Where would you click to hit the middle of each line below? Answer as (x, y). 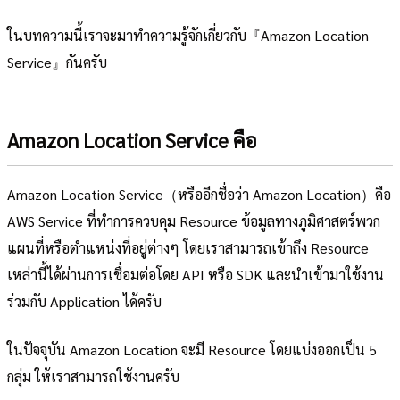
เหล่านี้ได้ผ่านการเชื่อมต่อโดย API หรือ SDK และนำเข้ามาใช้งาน (196, 275)
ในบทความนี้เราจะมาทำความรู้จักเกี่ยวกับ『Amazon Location (188, 35)
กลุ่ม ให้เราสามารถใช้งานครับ (93, 377)
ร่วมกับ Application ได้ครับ (84, 302)
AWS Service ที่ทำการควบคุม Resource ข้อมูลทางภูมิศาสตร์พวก (194, 221)
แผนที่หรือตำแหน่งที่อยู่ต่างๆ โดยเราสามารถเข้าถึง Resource (188, 248)
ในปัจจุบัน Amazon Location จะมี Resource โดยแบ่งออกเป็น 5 (192, 350)
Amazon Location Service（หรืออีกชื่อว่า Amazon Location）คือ (199, 195)
